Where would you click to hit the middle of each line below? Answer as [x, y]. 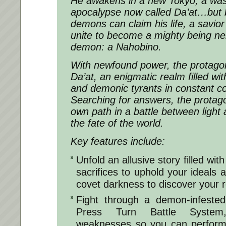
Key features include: [118, 142]
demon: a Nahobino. [116, 47]
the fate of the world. [117, 123]
